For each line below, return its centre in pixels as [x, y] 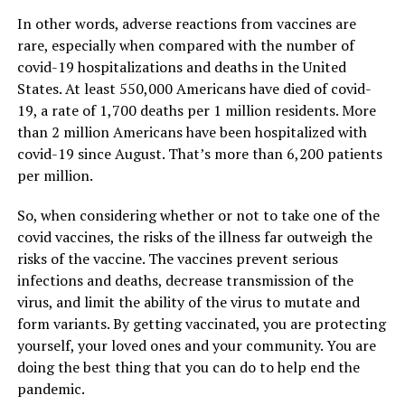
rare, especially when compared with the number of [185, 46]
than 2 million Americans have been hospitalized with [192, 132]
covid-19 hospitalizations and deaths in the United [181, 67]
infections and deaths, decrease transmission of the [185, 281]
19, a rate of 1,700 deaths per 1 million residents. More [196, 111]
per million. [55, 176]
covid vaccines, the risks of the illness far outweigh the [194, 237]
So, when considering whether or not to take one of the [198, 216]
